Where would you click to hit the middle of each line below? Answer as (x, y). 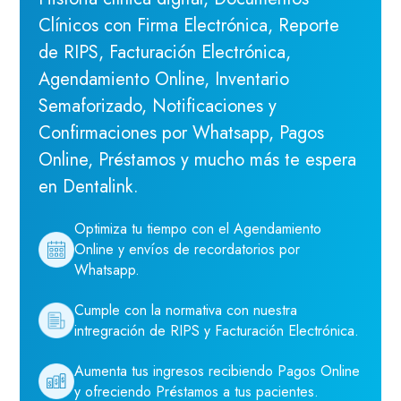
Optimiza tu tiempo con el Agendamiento (197, 229)
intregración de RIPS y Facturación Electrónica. (216, 331)
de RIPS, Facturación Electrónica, (164, 53)
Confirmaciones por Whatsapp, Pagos (181, 133)
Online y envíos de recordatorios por (187, 250)
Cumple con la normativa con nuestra (185, 311)
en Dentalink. (88, 187)
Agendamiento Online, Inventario (163, 80)
